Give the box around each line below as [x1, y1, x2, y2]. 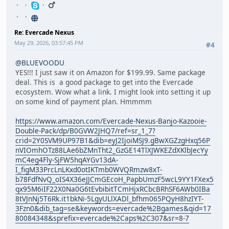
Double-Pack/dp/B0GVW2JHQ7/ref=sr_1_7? [15, 126, 155, 136]
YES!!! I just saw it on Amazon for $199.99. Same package [15, 67, 205, 78]
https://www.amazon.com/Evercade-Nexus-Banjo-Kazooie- [15, 116, 207, 126]
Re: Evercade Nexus [14, 28, 74, 37]
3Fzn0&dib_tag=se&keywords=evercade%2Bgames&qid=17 [15, 203, 211, 214]
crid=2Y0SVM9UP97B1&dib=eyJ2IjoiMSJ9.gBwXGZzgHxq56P [15, 135, 210, 146]
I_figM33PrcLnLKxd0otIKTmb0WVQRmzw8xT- [15, 165, 162, 175]
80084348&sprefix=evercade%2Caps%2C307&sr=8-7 [15, 213, 189, 223]
